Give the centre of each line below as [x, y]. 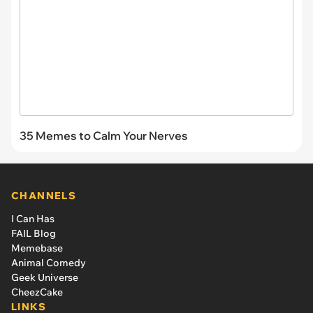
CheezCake [37, 292]
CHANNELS [44, 196]
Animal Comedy [49, 263]
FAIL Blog [34, 234]
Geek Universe [45, 278]
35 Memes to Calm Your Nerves [104, 136]
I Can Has [33, 219]
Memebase [37, 248]
